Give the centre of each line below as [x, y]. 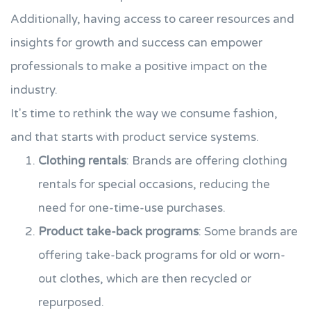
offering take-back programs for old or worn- [162, 255]
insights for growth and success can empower [136, 43]
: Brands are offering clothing [207, 161]
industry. [34, 90]
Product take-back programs [118, 232]
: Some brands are [248, 232]
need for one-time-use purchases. [132, 208]
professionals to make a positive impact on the [139, 66]
